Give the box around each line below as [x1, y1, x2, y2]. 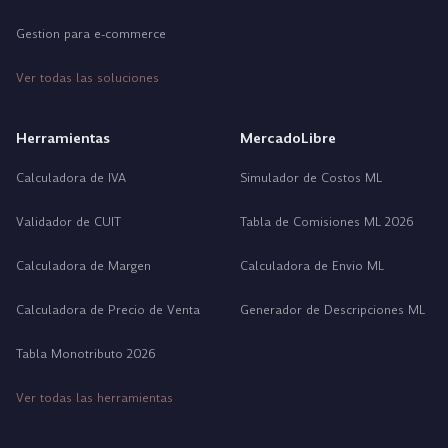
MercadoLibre [240, 128, 336, 148]
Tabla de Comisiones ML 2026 [240, 214, 414, 230]
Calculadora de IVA [16, 170, 126, 186]
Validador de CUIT [16, 214, 121, 230]
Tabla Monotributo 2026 [16, 346, 156, 362]
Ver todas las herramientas [16, 390, 173, 406]
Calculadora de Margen [16, 258, 151, 274]
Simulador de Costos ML [240, 170, 382, 186]
